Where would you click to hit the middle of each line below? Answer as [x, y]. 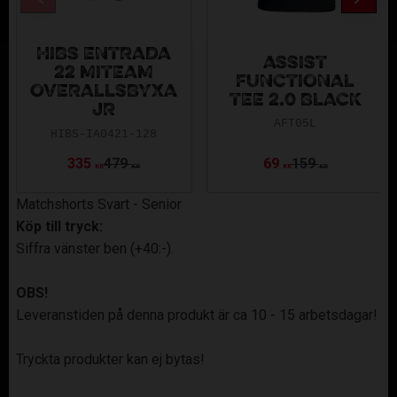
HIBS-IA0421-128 [104, 134]
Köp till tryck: [59, 226]
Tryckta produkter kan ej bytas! [110, 359]
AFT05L [295, 124]
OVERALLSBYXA [104, 93]
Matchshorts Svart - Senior [99, 204]
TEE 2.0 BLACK [295, 101]
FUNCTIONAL [295, 82]
